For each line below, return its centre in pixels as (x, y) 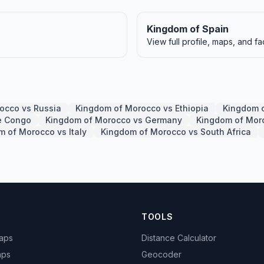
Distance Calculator (179, 238)
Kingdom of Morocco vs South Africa (176, 132)
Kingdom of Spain (188, 29)
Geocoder (161, 254)
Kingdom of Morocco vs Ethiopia (142, 108)
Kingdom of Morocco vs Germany (114, 120)
